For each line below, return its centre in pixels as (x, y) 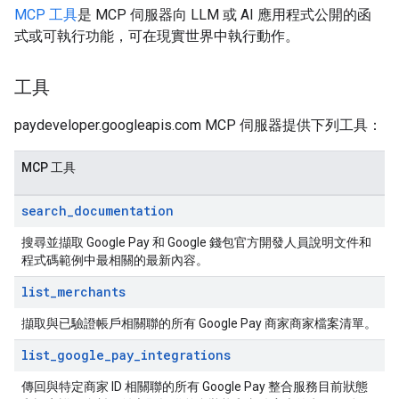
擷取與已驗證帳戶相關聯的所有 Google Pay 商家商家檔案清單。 (199, 323)
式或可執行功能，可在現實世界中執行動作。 (157, 36)
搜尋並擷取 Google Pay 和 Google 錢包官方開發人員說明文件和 (196, 242)
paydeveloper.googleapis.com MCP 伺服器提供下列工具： (198, 125)
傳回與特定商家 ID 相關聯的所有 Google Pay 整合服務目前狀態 (195, 387)
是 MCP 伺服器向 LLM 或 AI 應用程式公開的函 (224, 15)
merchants (91, 292)
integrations (186, 355)
